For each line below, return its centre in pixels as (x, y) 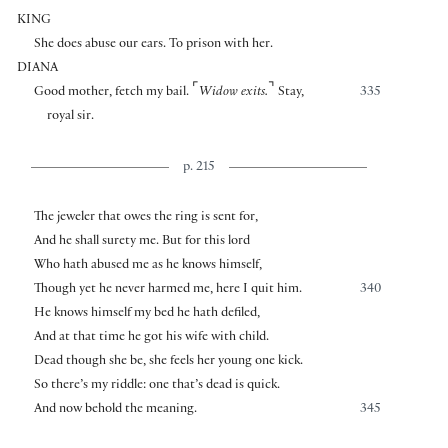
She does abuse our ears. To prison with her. (153, 45)
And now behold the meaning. (115, 410)
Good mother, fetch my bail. (111, 93)
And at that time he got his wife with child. (151, 338)
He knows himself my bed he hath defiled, (146, 314)
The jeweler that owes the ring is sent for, (145, 218)
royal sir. (71, 117)
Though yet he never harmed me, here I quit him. (167, 290)
